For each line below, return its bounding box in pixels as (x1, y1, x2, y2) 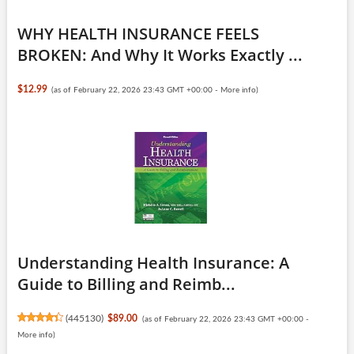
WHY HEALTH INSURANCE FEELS (17, 22, 259, 44)
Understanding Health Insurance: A (17, 251, 289, 273)
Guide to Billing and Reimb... (17, 273, 235, 295)
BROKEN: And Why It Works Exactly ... (17, 43, 303, 66)
